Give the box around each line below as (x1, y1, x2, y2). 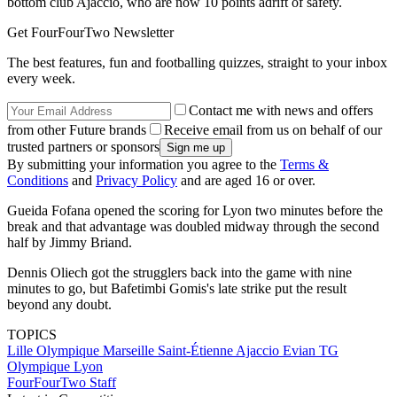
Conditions (7, 172, 68, 188)
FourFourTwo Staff (7, 374, 116, 390)
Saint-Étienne (158, 342, 236, 358)
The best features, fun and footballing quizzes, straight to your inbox (7, 54, 387, 70)
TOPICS (7, 326, 57, 342)
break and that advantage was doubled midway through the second (7, 218, 379, 234)
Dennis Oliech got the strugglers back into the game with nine (7, 264, 352, 280)
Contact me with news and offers (189, 102, 373, 118)
